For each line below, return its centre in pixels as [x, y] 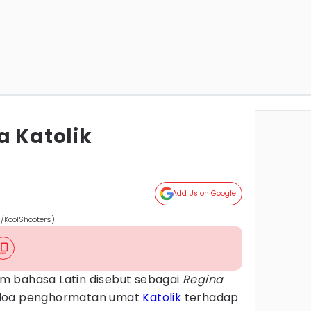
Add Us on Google [204, 193]
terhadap [210, 297]
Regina [203, 279]
